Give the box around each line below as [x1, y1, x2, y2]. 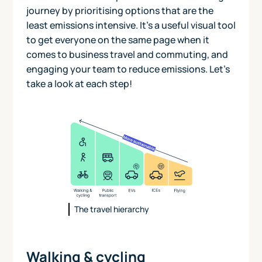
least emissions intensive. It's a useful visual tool [26, 18, 236, 32]
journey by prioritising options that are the [26, 4, 213, 17]
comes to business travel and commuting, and [26, 47, 228, 61]
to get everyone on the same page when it [26, 33, 209, 46]
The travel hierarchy [74, 203, 149, 215]
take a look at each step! [26, 77, 132, 90]
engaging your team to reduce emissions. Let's [26, 62, 230, 75]
